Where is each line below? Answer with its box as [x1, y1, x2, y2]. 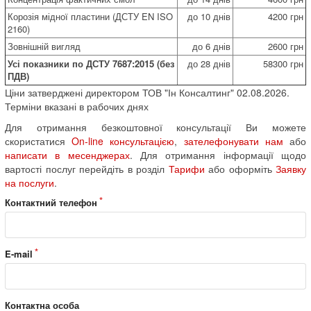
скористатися [5, 133, 72, 148]
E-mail [5, 246, 33, 260]
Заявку [276, 161, 306, 176]
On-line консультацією [72, 133, 175, 148]
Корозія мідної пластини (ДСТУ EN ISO [8, 9, 173, 23]
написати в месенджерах [5, 147, 130, 162]
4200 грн [268, 9, 303, 23]
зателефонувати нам [183, 133, 283, 148]
